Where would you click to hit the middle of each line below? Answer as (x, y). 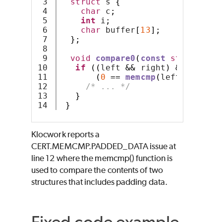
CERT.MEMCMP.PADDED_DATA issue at (104, 146)
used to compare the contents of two (97, 170)
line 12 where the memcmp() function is (102, 158)
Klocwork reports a (66, 134)
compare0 (115, 58)
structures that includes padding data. (100, 182)
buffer (118, 30)
